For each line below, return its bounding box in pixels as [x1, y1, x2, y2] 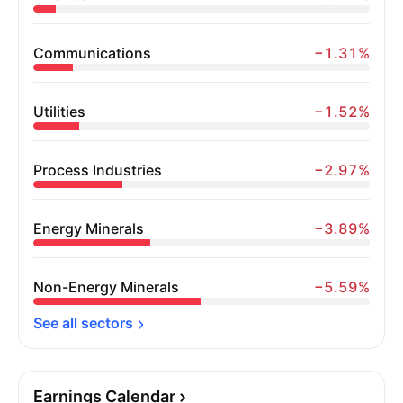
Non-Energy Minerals [33, 278, 179, 296]
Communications [33, 44, 151, 62]
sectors [81, 314, 133, 332]
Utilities [33, 103, 85, 121]
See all [33, 314, 81, 332]
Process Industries [33, 161, 162, 179]
